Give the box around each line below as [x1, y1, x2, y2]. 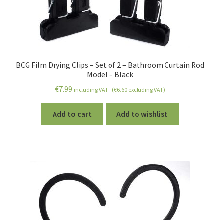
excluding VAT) [127, 86, 165, 94]
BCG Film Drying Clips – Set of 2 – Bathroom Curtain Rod [16, 59, 204, 70]
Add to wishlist [116, 109, 168, 119]
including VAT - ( [74, 86, 114, 94]
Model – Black [87, 69, 133, 79]
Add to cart [52, 109, 92, 119]
